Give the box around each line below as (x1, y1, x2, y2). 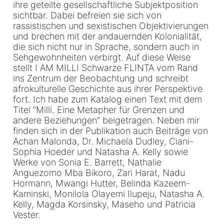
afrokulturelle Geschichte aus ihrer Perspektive (12, 83, 202, 94)
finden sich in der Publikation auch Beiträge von (12, 125, 208, 136)
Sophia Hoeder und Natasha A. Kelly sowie (12, 146, 188, 157)
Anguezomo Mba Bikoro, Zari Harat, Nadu (12, 167, 185, 178)
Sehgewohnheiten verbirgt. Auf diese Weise (12, 52, 190, 63)
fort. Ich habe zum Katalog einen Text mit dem (12, 94, 202, 105)
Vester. (12, 209, 40, 220)
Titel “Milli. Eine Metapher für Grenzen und (12, 104, 184, 115)
